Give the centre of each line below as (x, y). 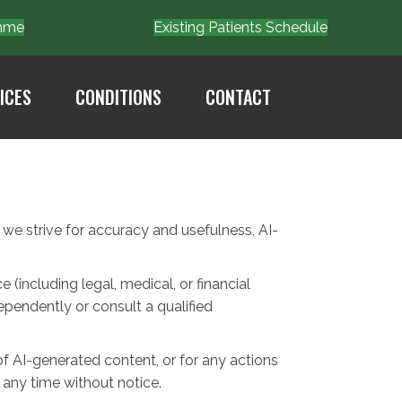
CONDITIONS (119, 97)
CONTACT (239, 97)
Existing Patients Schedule (241, 27)
